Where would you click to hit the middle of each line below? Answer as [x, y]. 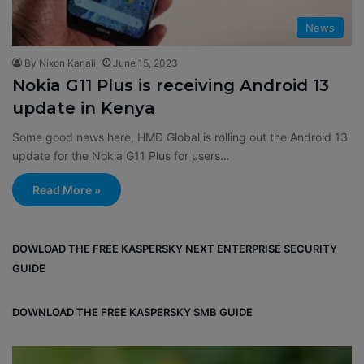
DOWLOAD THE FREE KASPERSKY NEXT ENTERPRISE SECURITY [175, 249]
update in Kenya [84, 108]
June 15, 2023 [145, 63]
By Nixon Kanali [60, 63]
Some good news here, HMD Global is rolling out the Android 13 [180, 137]
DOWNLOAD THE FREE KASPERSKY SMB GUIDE [134, 312]
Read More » [67, 190]
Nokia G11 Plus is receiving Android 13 [171, 85]
